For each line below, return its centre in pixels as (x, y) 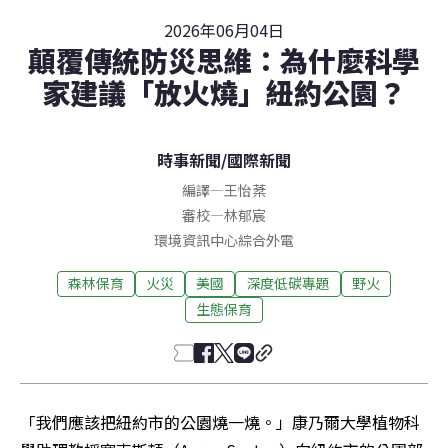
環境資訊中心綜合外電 (224, 239)
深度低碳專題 (288, 283)
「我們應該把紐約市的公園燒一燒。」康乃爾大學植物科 (220, 421)
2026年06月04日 (224, 29)
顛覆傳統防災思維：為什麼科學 (224, 59)
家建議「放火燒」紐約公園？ (224, 91)
